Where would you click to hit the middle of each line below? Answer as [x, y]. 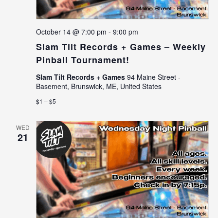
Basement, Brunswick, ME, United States [99, 86]
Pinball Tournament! [82, 60]
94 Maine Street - [154, 77]
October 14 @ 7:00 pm [71, 31]
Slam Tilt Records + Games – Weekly [121, 46]
